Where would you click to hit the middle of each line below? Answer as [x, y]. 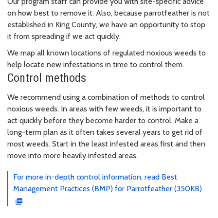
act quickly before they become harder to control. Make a [103, 121]
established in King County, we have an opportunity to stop [106, 25]
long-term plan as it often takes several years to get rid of [105, 132]
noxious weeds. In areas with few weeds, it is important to [104, 109]
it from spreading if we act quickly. [64, 36]
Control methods [47, 78]
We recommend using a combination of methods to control [106, 97]
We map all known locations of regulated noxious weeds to [107, 53]
